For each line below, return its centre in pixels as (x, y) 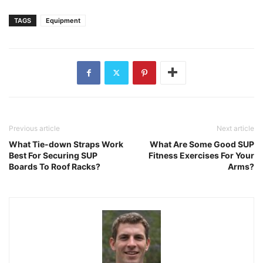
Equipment (63, 20)
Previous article (34, 128)
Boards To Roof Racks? (55, 166)
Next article (235, 128)
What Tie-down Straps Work (66, 144)
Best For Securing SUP (53, 155)
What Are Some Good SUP (202, 144)
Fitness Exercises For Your (201, 155)
